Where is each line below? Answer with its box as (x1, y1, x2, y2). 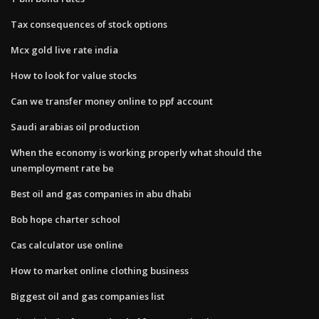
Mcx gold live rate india (11, 43, 118, 56)
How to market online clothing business (11, 263, 189, 277)
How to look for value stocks (11, 68, 137, 82)
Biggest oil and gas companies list (11, 289, 164, 303)
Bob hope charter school (11, 212, 120, 226)
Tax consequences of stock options (11, 17, 167, 31)
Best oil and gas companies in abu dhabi (11, 187, 192, 200)
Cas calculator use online (11, 238, 123, 251)
